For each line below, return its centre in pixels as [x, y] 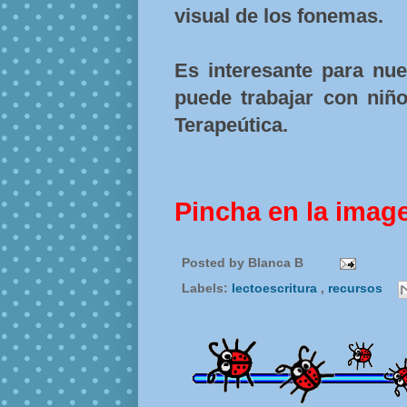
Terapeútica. [231, 125]
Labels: [207, 288]
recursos [357, 288]
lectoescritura [276, 288]
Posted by [215, 263]
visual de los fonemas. [279, 16]
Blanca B [278, 263]
